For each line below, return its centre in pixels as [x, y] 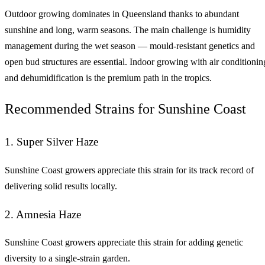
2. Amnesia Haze [43, 214]
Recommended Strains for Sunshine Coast [125, 109]
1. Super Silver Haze [51, 142]
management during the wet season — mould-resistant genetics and [130, 46]
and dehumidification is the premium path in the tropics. [108, 77]
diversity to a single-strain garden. [67, 258]
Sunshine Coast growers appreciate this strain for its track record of [129, 170]
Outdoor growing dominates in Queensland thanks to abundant [122, 14]
